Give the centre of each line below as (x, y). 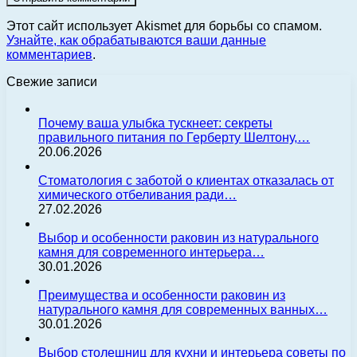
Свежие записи (52, 82)
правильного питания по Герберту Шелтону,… (174, 137)
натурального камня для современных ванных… (183, 310)
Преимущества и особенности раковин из (162, 295)
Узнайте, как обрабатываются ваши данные (136, 40)
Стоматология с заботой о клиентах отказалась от (186, 180)
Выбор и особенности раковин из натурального (178, 238)
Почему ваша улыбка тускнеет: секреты (155, 123)
